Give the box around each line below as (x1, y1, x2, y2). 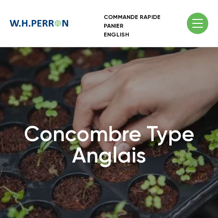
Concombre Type (24, 121, 194, 146)
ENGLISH (104, 31, 129, 38)
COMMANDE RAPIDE (104, 14, 161, 20)
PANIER (104, 22, 124, 29)
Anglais (72, 143, 146, 168)
